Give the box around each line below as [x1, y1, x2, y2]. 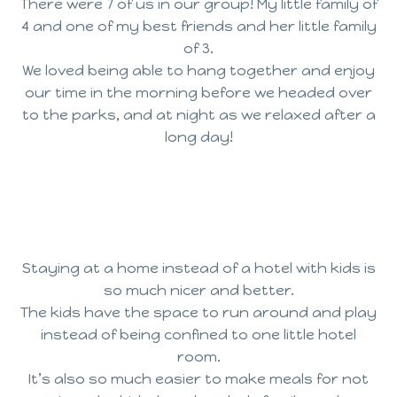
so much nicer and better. [103, 281, 294, 299]
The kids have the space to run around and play [20, 303, 377, 321]
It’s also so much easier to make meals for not [28, 370, 369, 387]
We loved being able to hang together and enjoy [22, 62, 375, 80]
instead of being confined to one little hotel [41, 325, 356, 343]
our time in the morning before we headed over [25, 84, 372, 102]
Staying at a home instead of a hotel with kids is [21, 259, 376, 276]
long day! [164, 128, 233, 146]
